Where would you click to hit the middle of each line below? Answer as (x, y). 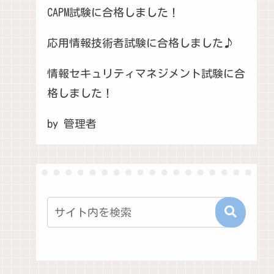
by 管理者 (72, 123)
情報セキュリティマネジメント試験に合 (146, 73)
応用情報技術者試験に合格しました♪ (141, 43)
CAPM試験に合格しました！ (113, 12)
